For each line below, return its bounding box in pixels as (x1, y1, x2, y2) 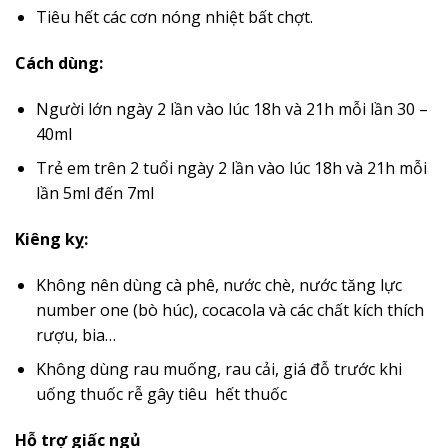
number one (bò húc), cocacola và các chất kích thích (35, 298, 424, 321)
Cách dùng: (15, 51, 103, 74)
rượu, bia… (35, 323, 116, 346)
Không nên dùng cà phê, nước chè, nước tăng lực (35, 273, 402, 296)
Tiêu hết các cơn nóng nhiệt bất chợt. (35, 6, 313, 29)
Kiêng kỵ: (15, 228, 88, 251)
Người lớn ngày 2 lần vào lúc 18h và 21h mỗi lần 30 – (35, 97, 428, 120)
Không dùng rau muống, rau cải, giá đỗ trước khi (35, 358, 402, 381)
